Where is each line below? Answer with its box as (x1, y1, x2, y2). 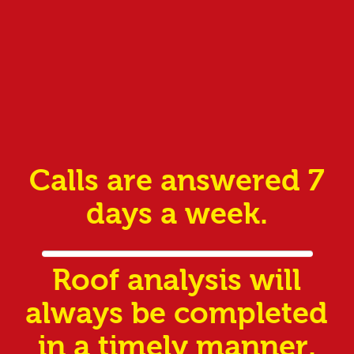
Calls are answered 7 (29, 164, 324, 197)
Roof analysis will (52, 263, 301, 296)
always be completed (25, 296, 328, 330)
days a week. (85, 197, 268, 230)
